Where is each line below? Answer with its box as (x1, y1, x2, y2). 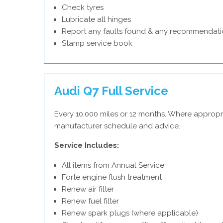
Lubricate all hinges (62, 15, 131, 24)
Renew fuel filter (62, 197, 119, 206)
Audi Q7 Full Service (54, 84, 168, 98)
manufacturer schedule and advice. (54, 121, 180, 130)
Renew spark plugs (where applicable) (62, 209, 198, 218)
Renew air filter (62, 185, 114, 194)
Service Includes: (54, 141, 119, 150)
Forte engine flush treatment (62, 173, 162, 182)
